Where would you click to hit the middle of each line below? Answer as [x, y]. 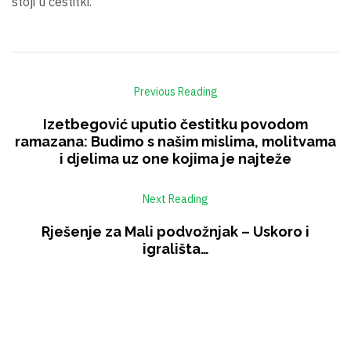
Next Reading [175, 199]
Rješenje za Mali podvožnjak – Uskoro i [175, 231]
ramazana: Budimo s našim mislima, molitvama [175, 141]
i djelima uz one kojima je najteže [175, 158]
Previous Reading [175, 91]
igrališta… [175, 248]
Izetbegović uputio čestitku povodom [175, 124]
